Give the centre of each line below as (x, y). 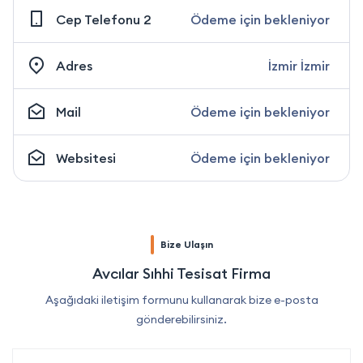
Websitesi (86, 158)
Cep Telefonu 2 (104, 19)
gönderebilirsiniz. (181, 319)
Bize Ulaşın (186, 244)
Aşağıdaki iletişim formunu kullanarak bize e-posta (181, 299)
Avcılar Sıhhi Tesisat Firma (181, 273)
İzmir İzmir (299, 65)
